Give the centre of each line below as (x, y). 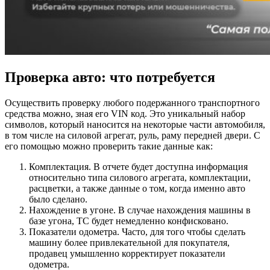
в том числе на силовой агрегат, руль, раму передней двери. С (133, 135)
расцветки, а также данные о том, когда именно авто (137, 188)
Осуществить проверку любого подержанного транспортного (132, 102)
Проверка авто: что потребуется (110, 77)
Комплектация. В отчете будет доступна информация (138, 166)
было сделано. (58, 199)
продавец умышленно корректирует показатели (127, 253)
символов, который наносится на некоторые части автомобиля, (135, 124)
